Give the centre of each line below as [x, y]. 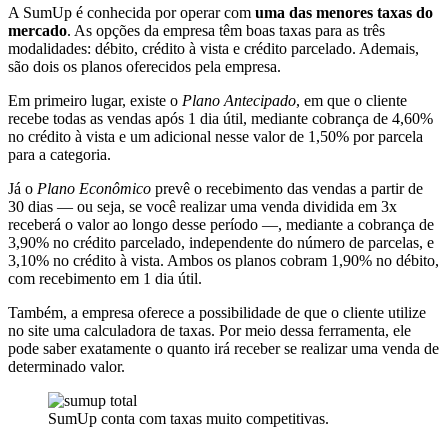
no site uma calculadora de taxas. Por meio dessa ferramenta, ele [209, 330]
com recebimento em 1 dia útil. [105, 278]
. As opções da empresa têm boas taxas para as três [226, 30]
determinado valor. [66, 366]
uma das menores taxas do [344, 12]
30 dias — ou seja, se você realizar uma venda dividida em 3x [202, 206]
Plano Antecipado [239, 100]
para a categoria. [59, 154]
